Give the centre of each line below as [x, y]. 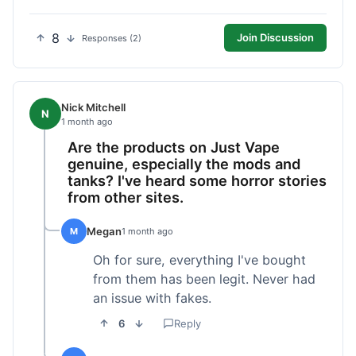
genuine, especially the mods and [184, 164]
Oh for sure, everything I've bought [199, 260]
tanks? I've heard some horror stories [197, 181]
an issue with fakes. [152, 298]
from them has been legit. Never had [204, 279]
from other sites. [126, 197]
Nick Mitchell [93, 107]
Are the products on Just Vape [174, 147]
